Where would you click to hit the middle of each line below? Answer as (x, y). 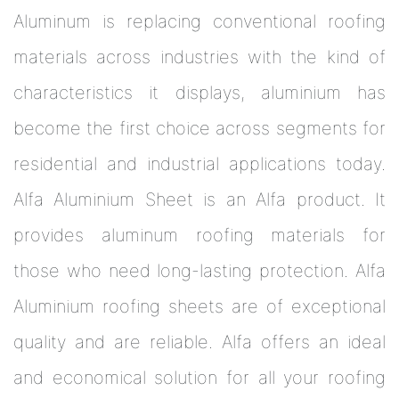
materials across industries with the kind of (199, 57)
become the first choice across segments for (199, 128)
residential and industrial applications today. (199, 164)
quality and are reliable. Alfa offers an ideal (199, 342)
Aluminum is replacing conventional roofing (199, 21)
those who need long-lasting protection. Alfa (199, 271)
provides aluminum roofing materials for (199, 235)
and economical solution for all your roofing (199, 378)
